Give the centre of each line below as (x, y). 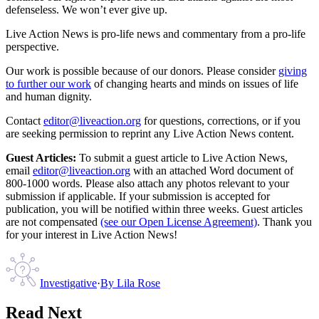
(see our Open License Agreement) (179, 221)
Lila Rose (138, 283)
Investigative (68, 283)
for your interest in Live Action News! (91, 234)
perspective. (32, 46)
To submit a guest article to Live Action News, (182, 157)
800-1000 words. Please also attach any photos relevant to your (147, 183)
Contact (23, 120)
